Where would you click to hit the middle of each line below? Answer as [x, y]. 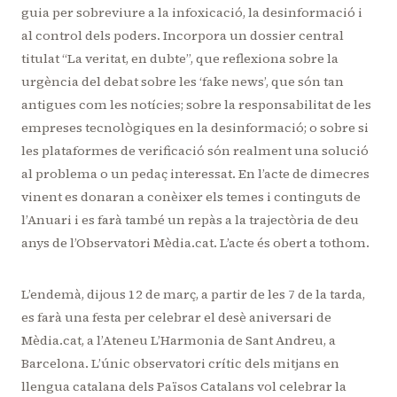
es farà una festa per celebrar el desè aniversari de [176, 318]
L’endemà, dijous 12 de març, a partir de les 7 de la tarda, [193, 295]
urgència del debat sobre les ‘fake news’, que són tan [183, 82]
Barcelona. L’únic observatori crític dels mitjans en [180, 364]
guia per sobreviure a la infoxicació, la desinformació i [192, 13]
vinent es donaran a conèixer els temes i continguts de [191, 197]
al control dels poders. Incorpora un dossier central [183, 36]
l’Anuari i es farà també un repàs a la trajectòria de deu [190, 220]
